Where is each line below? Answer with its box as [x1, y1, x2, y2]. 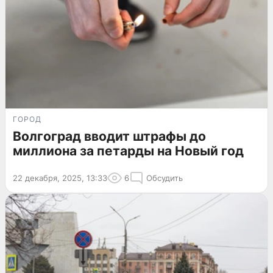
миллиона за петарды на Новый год [13, 143, 244, 158]
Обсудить [146, 172, 183, 183]
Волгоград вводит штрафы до [13, 128, 206, 144]
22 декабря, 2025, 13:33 [13, 172, 107, 183]
